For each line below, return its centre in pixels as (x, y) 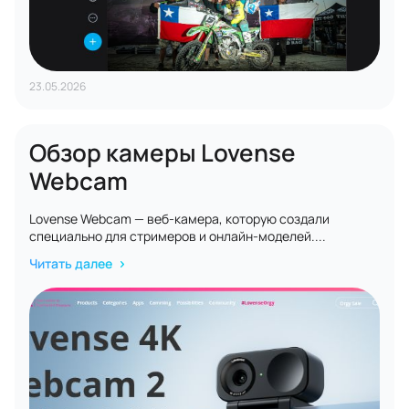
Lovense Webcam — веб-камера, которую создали (179, 219)
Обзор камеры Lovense (163, 152)
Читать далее (72, 263)
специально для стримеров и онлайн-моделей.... (178, 236)
